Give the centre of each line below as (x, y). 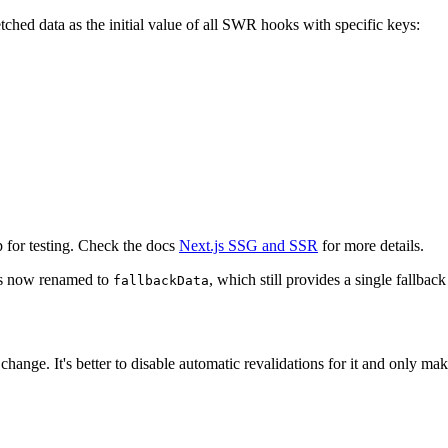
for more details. (371, 245)
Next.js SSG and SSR (248, 245)
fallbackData (161, 280)
